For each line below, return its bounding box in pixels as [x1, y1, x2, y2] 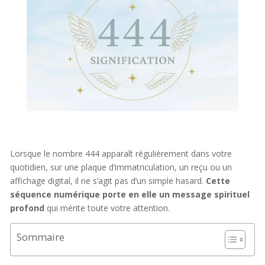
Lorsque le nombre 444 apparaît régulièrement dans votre [9, 148, 232, 160]
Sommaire [16, 230, 64, 244]
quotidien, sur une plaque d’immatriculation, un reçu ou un [9, 161, 232, 173]
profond [9, 202, 44, 214]
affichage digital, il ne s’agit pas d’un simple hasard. [9, 175, 206, 187]
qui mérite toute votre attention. [44, 202, 170, 214]
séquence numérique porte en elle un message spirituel [9, 189, 250, 201]
